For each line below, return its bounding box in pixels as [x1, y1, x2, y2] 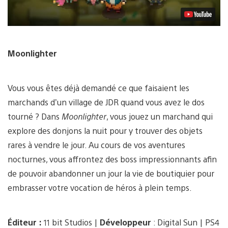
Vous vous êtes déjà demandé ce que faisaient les [8, 82, 189, 94]
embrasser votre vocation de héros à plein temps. [8, 182, 192, 193]
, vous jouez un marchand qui [106, 111, 213, 122]
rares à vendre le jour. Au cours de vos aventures [8, 139, 185, 151]
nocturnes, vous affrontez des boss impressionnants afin [8, 154, 217, 165]
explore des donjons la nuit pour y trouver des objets [8, 125, 203, 136]
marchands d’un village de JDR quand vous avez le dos [8, 97, 205, 108]
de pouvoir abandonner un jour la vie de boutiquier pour [8, 168, 214, 179]
